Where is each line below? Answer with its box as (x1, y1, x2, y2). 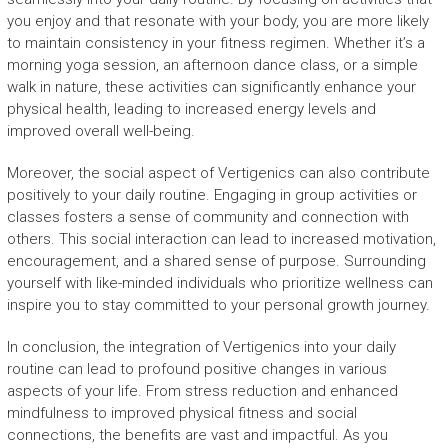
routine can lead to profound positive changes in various (6, 360, 387, 378)
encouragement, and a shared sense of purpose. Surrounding (6, 252, 426, 270)
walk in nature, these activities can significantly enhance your (6, 78, 416, 96)
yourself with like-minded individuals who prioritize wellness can (6, 274, 433, 292)
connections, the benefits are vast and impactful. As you (6, 426, 388, 444)
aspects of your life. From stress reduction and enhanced (6, 382, 398, 400)
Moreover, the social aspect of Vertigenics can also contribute (6, 164, 430, 182)
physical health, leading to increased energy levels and (6, 100, 376, 118)
